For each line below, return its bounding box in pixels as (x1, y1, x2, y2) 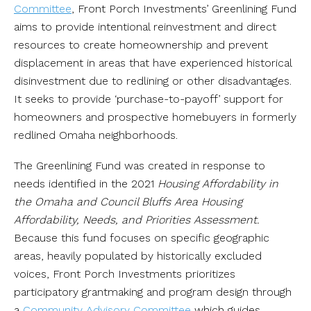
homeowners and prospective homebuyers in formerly (14, 110, 296, 124)
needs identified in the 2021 (14, 176, 158, 190)
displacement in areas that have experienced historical (14, 56, 292, 69)
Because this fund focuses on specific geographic (14, 230, 269, 244)
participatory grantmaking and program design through (14, 285, 292, 299)
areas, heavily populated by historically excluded (14, 249, 262, 262)
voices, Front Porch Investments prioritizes (14, 267, 235, 280)
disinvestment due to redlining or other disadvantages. (14, 74, 292, 87)
